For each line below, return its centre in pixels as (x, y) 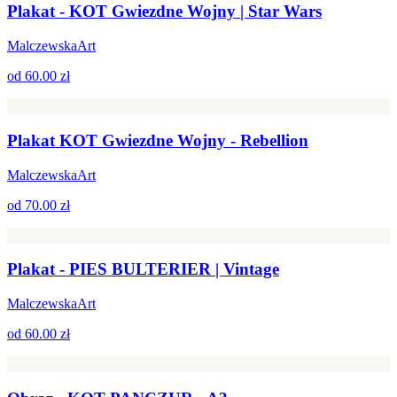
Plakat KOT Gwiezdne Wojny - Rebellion (158, 140)
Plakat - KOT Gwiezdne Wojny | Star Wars (164, 12)
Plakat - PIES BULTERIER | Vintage (143, 269)
